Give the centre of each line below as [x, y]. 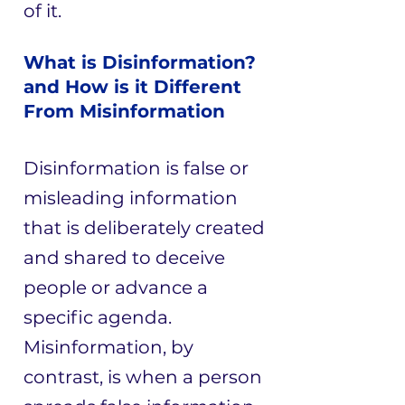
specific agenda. [98, 317]
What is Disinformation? [140, 62]
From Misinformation [127, 111]
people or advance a [116, 287]
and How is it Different [132, 87]
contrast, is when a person [143, 377]
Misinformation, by [108, 347]
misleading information [131, 198]
